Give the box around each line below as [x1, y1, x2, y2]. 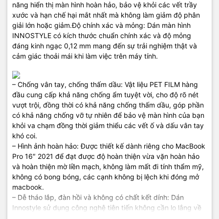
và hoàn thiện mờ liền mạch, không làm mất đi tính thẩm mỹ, [12, 162, 204, 171]
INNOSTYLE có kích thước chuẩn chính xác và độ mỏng [12, 31, 191, 40]
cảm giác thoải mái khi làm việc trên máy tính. [12, 52, 158, 61]
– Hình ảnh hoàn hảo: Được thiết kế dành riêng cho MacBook [12, 142, 205, 151]
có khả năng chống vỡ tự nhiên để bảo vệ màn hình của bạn [12, 111, 204, 120]
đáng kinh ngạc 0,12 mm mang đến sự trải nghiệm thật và [12, 42, 197, 50]
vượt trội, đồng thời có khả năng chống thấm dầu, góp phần [12, 101, 204, 109]
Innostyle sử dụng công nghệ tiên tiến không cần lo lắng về [12, 203, 201, 212]
